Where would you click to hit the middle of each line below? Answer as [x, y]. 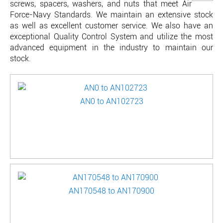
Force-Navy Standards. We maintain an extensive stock [111, 14]
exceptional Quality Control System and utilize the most [111, 36]
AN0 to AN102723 [111, 101]
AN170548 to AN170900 [111, 191]
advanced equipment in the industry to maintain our [111, 47]
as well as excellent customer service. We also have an [111, 25]
